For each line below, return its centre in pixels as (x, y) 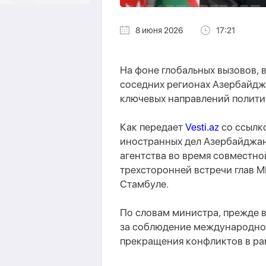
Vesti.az (202, 127)
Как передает (153, 127)
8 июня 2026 (159, 30)
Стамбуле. (144, 184)
